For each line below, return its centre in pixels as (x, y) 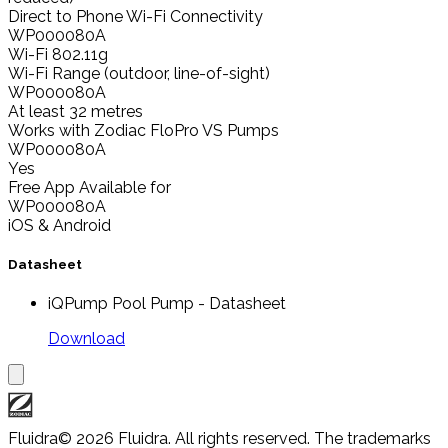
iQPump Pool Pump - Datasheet (167, 304)
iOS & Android (59, 225)
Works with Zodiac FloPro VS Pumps (143, 130)
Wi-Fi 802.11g (58, 54)
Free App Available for (89, 187)
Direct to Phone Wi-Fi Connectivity (135, 16)
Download (86, 339)
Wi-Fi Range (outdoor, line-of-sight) (139, 73)
